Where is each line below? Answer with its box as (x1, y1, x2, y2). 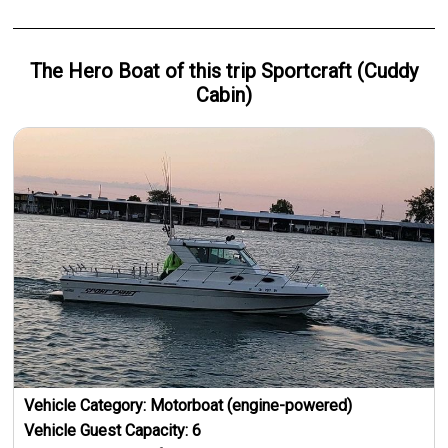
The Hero (29, 58, 118, 83)
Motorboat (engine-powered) (150, 395, 353, 415)
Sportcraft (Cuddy (260, 58, 418, 83)
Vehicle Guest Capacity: (24, 420, 193, 440)
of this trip (159, 58, 261, 83)
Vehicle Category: (24, 395, 151, 415)
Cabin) (195, 82, 252, 107)
